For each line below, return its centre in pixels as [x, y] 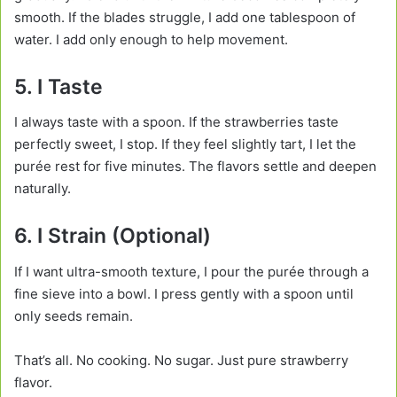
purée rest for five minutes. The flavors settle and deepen [195, 167]
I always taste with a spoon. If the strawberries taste [176, 122]
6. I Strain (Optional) [113, 236]
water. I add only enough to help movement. [151, 39]
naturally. [43, 189]
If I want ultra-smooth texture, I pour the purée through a [191, 271]
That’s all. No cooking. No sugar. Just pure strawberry [181, 360]
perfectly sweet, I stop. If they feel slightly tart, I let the [185, 144]
